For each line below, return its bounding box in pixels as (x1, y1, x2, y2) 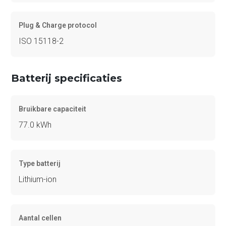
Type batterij (19, 159, 61, 167)
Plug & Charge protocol (19, 21, 97, 29)
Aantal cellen (19, 213, 62, 222)
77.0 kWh (19, 120, 52, 130)
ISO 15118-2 (19, 36, 64, 46)
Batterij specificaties (11, 72, 123, 84)
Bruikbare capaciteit (19, 104, 87, 113)
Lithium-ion (19, 174, 57, 184)
